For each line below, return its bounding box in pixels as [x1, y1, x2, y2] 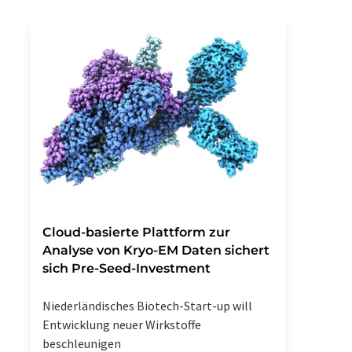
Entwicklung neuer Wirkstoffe [42, 317, 201, 333]
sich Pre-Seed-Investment [42, 261, 211, 277]
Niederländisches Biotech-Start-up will [42, 298, 252, 314]
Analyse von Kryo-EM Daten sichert [42, 243, 269, 258]
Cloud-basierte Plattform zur [42, 225, 230, 240]
